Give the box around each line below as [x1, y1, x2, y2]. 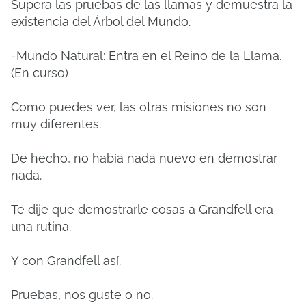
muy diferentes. [11, 117, 101, 131]
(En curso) [11, 66, 68, 80]
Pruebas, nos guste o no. [11, 288, 153, 302]
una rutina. [11, 219, 71, 234]
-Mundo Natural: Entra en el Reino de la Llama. [11, 48, 281, 63]
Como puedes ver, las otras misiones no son [11, 100, 266, 114]
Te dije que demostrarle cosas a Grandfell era [11, 202, 273, 217]
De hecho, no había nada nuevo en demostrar [11, 151, 277, 165]
